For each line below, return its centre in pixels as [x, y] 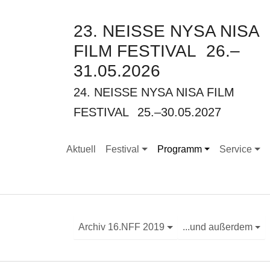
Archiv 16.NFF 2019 [121, 227]
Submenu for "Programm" [211, 155]
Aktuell [81, 149]
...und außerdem [217, 227]
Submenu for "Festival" [154, 155]
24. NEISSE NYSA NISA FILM [154, 93]
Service [236, 149]
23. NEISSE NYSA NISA [166, 31]
